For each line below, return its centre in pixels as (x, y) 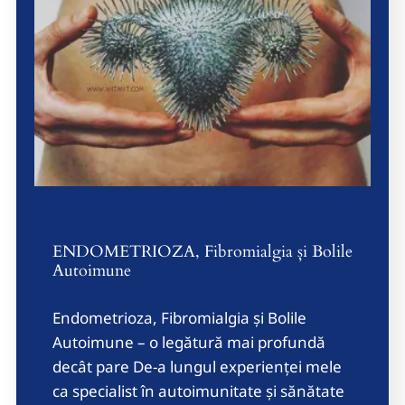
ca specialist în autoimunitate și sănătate (198, 391)
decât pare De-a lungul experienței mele (197, 367)
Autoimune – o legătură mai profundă (189, 343)
